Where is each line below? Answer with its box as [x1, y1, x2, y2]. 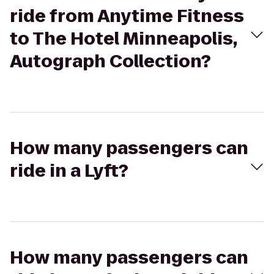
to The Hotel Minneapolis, [10, 27, 237, 51]
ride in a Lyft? [10, 159, 128, 183]
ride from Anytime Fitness [10, 4, 244, 28]
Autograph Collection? [10, 50, 211, 73]
